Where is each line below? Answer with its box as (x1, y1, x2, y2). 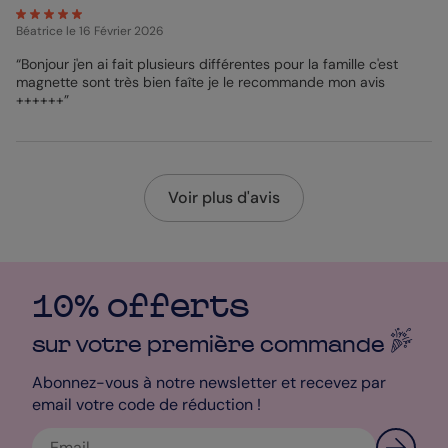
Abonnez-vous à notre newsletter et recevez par (32, 372, 386, 394)
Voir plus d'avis (167, 187, 280, 209)
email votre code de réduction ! (32, 394, 261, 416)
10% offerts (32, 288, 249, 325)
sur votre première (32, 332, 260, 357)
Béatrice (16, 23, 63, 40)
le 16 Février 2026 (66, 23, 164, 40)
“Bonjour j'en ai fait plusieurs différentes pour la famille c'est (16, 55, 398, 74)
